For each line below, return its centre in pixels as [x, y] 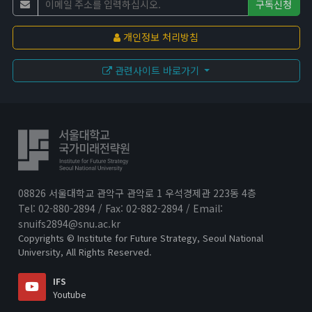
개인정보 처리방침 [159, 37]
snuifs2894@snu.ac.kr [69, 224]
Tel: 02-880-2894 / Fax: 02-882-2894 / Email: [120, 208]
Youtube [69, 295]
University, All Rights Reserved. [85, 252]
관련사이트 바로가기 [157, 70]
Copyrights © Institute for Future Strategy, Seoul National [140, 238]
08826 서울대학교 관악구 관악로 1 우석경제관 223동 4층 [137, 193]
